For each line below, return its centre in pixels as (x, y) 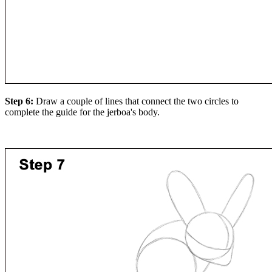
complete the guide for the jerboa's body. (82, 112)
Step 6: (20, 101)
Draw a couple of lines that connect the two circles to (137, 101)
